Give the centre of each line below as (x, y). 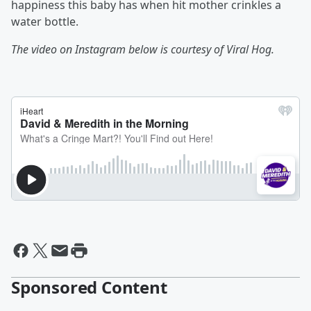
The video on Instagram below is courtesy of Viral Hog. (143, 49)
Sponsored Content (89, 287)
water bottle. (45, 22)
